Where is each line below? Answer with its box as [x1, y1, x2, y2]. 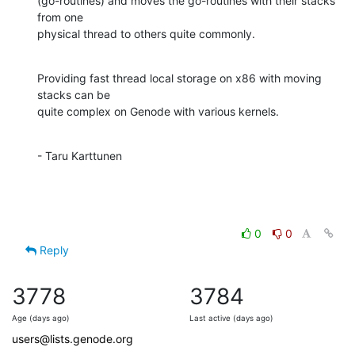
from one [37, 10, 86, 24]
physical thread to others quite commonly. [37, 26, 255, 40]
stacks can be [37, 87, 110, 101]
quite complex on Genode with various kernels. [37, 104, 279, 118]
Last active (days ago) [189, 313, 273, 323]
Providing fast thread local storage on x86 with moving [37, 71, 322, 85]
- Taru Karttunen [37, 148, 122, 162]
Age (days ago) [12, 313, 70, 323]
